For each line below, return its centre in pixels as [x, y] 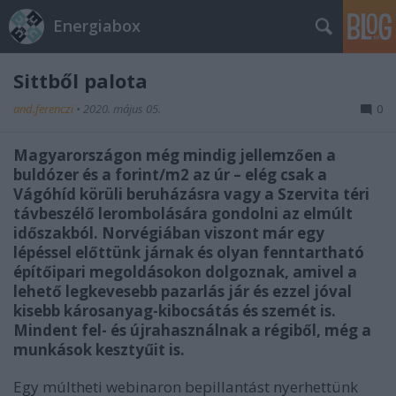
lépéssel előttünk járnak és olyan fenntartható [189, 252]
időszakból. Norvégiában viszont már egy [169, 233]
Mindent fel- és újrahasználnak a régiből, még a [192, 330]
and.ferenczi [45, 109]
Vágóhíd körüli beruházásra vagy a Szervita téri [191, 194]
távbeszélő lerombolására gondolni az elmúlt [183, 213]
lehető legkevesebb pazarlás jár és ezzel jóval [183, 291]
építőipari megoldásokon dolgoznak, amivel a [185, 272]
